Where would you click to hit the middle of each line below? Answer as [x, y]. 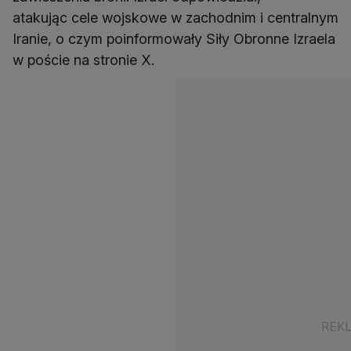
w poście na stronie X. [83, 60]
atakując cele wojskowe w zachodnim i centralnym [175, 18]
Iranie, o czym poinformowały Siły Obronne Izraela [174, 39]
